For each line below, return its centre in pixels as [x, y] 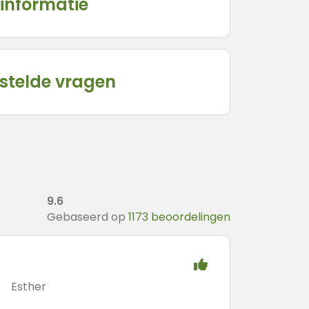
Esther [29, 287]
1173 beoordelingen [179, 217]
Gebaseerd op [88, 217]
